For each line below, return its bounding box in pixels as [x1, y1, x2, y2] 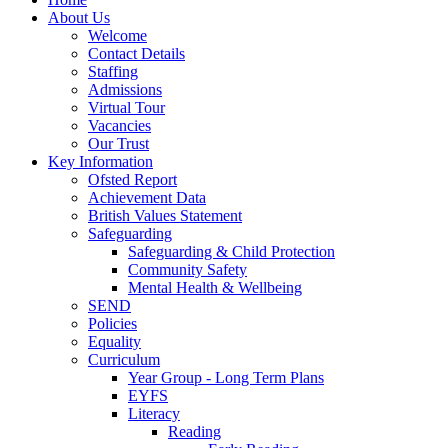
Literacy [128, 404, 180, 422]
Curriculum [88, 350, 160, 368]
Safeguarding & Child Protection [128, 242, 335, 260]
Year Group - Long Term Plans [128, 368, 324, 386]
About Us [48, 8, 110, 26]
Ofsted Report [88, 170, 177, 188]
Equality [88, 332, 141, 350]
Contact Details [88, 44, 185, 62]
